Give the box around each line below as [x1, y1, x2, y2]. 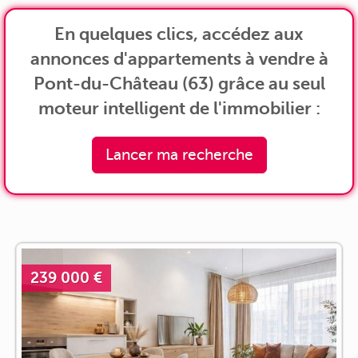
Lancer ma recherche [105, 145, 253, 163]
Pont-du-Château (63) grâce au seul [33, 73, 325, 93]
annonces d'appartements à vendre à [30, 48, 328, 69]
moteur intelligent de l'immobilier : [38, 97, 320, 118]
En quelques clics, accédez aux [54, 23, 304, 44]
